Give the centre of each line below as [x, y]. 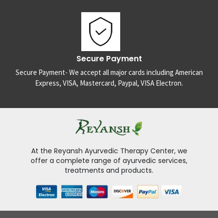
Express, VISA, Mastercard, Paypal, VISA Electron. [109, 83]
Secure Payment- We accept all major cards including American [109, 72]
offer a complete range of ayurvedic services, [109, 160]
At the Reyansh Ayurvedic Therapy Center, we [109, 151]
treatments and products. [109, 170]
